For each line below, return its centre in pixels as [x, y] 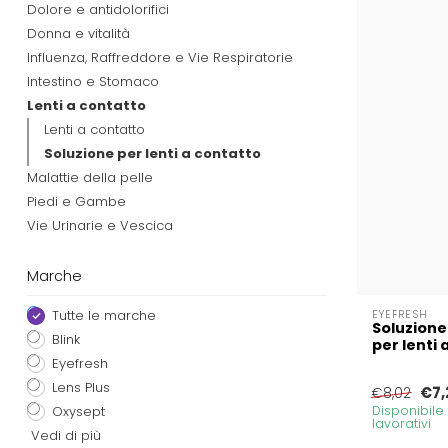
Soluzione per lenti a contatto [152, 153]
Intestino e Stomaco [93, 81]
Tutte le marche [104, 315]
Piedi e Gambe [76, 201]
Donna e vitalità [78, 33]
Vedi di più [64, 435]
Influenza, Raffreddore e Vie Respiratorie [160, 57]
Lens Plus [81, 387]
